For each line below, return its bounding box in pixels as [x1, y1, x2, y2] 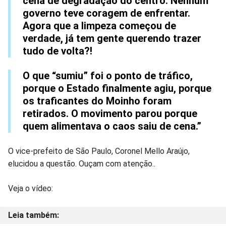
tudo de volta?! [23, 45, 92, 58]
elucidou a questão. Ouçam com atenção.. [8, 159, 155, 169]
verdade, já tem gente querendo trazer [23, 32, 201, 45]
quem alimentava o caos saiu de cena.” [23, 120, 201, 133]
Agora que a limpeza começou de [23, 20, 176, 32]
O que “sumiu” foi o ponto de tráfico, [23, 70, 193, 82]
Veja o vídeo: [8, 184, 53, 194]
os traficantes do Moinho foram [23, 95, 172, 107]
